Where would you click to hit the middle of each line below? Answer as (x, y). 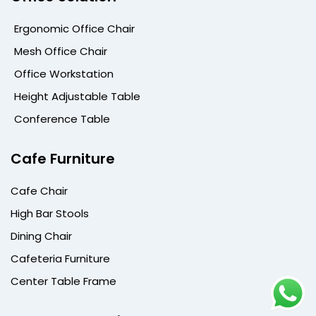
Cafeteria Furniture (60, 259)
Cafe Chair (39, 191)
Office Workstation (64, 74)
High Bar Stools (50, 214)
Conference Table (62, 119)
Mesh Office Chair (61, 51)
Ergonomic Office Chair (74, 29)
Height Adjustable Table (77, 97)
